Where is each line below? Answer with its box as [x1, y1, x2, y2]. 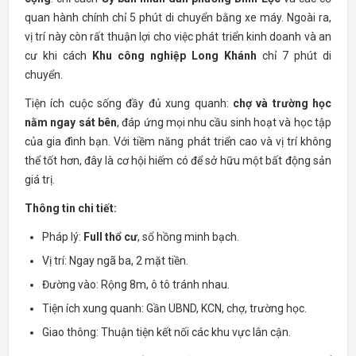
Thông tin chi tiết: [25, 201, 117, 215]
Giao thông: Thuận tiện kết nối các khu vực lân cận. [42, 325, 291, 339]
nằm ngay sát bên [25, 115, 117, 129]
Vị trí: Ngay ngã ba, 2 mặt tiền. [42, 253, 188, 267]
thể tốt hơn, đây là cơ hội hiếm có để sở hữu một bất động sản [25, 153, 331, 167]
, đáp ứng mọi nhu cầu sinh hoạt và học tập [116, 115, 332, 129]
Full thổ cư [83, 230, 137, 243]
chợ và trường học [232, 96, 332, 110]
